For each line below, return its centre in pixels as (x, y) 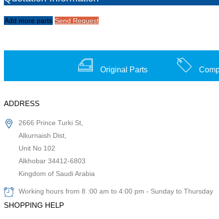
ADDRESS (22, 103)
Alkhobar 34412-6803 (52, 161)
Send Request (77, 21)
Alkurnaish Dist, (43, 135)
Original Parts (124, 70)
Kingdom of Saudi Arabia (57, 174)
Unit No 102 (37, 148)
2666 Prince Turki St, (51, 123)
